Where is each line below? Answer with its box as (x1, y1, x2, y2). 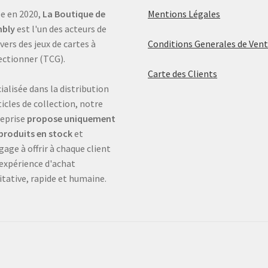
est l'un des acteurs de (14, 23, 106, 35)
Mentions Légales (148, 8, 221, 20)
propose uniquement (26, 112, 115, 125)
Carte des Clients (148, 68, 218, 80)
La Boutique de (42, 8, 105, 20)
